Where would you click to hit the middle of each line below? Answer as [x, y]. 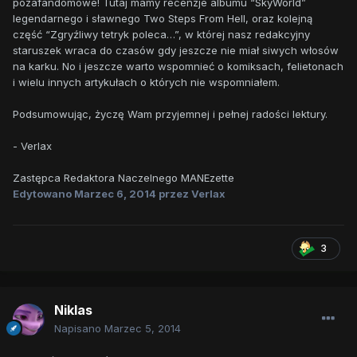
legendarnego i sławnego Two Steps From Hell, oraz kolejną [163, 18]
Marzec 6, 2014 [115, 193]
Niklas [73, 310]
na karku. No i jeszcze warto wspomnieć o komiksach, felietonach [178, 66]
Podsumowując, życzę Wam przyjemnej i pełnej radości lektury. [170, 114]
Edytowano [43, 193]
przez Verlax [191, 193]
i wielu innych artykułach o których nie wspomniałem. [146, 82]
